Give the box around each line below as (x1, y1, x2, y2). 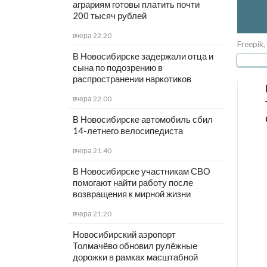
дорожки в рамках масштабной (72, 252, 198, 263)
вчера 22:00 (72, 94, 111, 104)
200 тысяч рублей (72, 10, 147, 21)
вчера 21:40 (72, 146, 111, 156)
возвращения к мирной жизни (72, 188, 191, 200)
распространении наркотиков (72, 73, 191, 85)
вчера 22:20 (72, 31, 111, 41)
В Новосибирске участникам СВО (72, 166, 210, 177)
